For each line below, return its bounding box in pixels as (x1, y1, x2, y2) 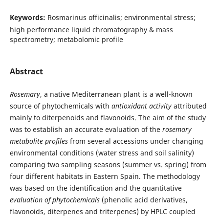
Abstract (9, 66, 43, 77)
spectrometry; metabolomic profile (9, 34, 123, 44)
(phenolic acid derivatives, (99, 195, 188, 204)
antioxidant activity (111, 101, 172, 110)
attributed (171, 101, 207, 110)
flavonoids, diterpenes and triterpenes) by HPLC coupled (9, 206, 196, 216)
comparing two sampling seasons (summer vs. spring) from (9, 159, 206, 169)
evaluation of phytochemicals (9, 195, 100, 204)
